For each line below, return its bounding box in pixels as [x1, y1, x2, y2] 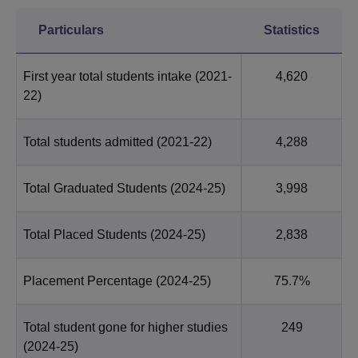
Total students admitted [23, 134, 153, 149]
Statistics [264, 22, 320, 37]
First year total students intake [23, 69, 192, 83]
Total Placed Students [23, 227, 147, 241]
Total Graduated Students [23, 181, 167, 195]
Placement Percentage [23, 273, 153, 288]
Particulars [38, 22, 104, 37]
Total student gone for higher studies [23, 320, 228, 334]
